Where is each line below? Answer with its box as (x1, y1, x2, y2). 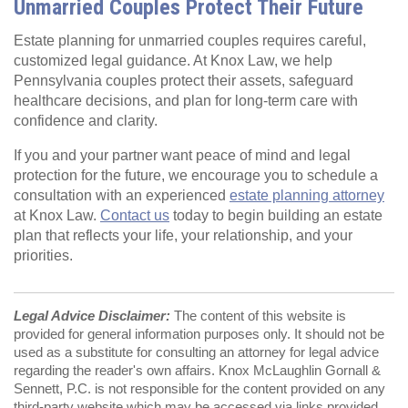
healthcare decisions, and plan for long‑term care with (14, 92, 358, 108)
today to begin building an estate (169, 207, 382, 223)
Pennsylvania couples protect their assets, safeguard (14, 72, 353, 88)
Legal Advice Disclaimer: (14, 309, 174, 324)
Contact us (100, 207, 169, 223)
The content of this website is (174, 309, 346, 324)
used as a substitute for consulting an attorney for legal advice (14, 345, 379, 361)
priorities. (14, 247, 73, 263)
